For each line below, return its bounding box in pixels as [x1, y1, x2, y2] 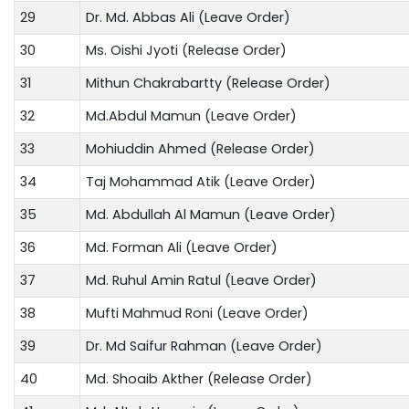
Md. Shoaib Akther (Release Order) [86, 369, 312, 388]
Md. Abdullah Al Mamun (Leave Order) [86, 204, 336, 224]
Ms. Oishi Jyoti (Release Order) [86, 40, 287, 59]
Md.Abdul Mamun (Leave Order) [86, 106, 297, 125]
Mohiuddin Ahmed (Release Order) [86, 139, 315, 158]
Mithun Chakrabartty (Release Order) [86, 73, 330, 92]
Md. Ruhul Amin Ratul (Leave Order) [86, 270, 317, 289]
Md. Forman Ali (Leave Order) [86, 237, 278, 257]
